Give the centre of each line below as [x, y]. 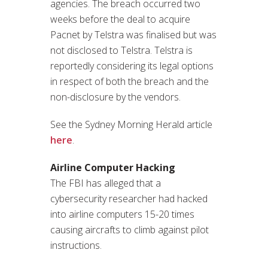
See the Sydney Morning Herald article [131, 124]
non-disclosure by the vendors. [115, 97]
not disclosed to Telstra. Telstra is [121, 50]
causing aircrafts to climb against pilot [130, 229]
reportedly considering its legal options [132, 66]
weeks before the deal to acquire [120, 19]
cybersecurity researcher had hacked [129, 198]
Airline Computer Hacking [113, 167]
